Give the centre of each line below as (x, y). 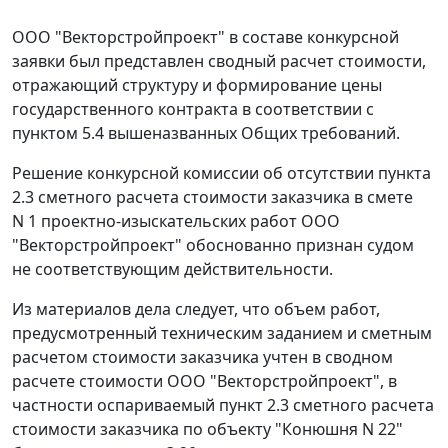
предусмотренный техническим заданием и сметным (222, 333)
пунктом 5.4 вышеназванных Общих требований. (206, 133)
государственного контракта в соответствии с (193, 109)
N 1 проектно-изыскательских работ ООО (176, 221)
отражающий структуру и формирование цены (197, 85)
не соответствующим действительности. (172, 269)
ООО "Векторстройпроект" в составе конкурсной (205, 37)
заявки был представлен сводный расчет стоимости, (219, 61)
